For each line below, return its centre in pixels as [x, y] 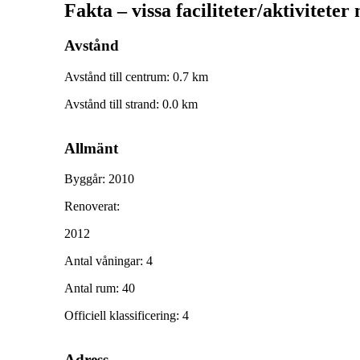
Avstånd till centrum [115, 76]
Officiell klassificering [120, 316]
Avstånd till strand [110, 104]
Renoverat [90, 207]
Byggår [83, 179]
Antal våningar [102, 261]
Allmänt [91, 148]
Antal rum [90, 288]
